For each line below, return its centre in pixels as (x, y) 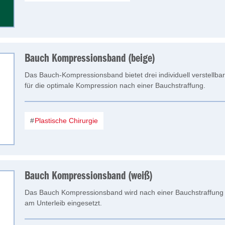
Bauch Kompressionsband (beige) (90, 59)
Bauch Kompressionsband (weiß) (89, 176)
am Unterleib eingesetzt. (63, 203)
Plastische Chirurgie (65, 121)
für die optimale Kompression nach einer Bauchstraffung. (115, 85)
